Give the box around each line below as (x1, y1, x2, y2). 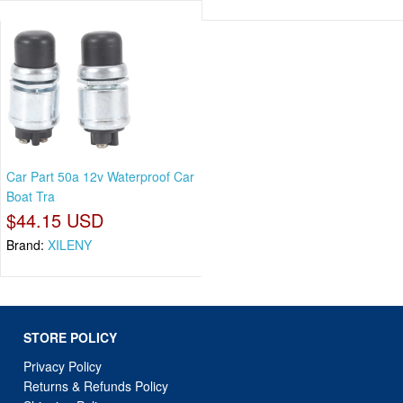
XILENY (48, 236, 92, 255)
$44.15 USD (6, 207, 103, 234)
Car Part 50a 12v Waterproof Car (6, 167, 194, 186)
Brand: (6, 236, 48, 255)
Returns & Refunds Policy (23, 376, 169, 395)
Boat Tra (6, 187, 55, 206)
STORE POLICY (23, 327, 118, 346)
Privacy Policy (23, 356, 103, 375)
